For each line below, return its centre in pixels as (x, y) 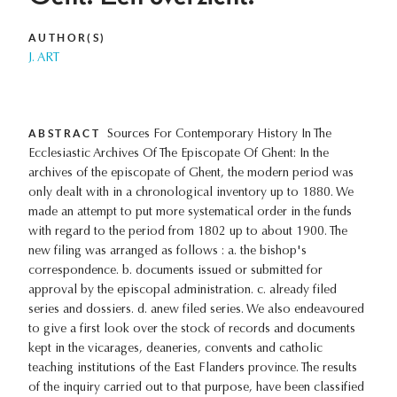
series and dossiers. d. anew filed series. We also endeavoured (196, 311)
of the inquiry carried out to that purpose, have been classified (196, 389)
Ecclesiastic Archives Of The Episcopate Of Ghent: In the (179, 155)
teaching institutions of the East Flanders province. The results (193, 369)
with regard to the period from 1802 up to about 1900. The (188, 233)
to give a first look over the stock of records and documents (192, 330)
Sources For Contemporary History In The (220, 135)
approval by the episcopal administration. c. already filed (183, 291)
